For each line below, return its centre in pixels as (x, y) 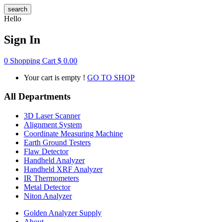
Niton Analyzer (48, 196)
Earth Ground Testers (57, 142)
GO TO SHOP (111, 77)
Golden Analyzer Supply (63, 213)
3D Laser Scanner (52, 116)
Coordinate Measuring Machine (73, 134)
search (18, 9)
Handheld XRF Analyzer (63, 169)
